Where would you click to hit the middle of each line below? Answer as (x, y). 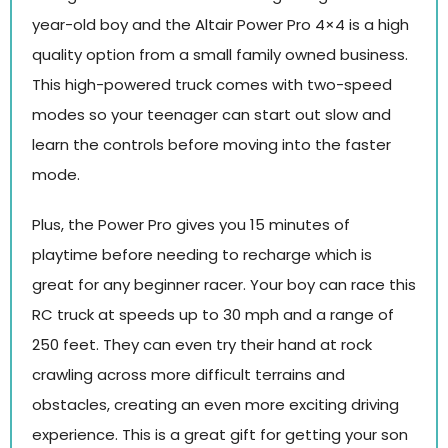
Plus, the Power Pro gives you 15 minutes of (191, 224)
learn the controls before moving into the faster (211, 145)
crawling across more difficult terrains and (188, 374)
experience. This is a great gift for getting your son (220, 434)
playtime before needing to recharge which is (202, 254)
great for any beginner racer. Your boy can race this (224, 284)
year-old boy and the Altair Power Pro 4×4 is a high (220, 25)
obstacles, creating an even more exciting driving (215, 404)
